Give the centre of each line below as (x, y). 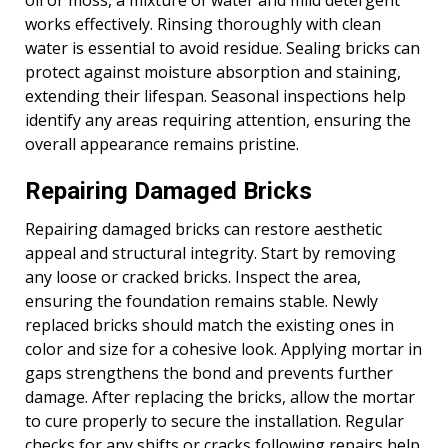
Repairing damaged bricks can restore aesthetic (203, 229)
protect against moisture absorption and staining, (213, 72)
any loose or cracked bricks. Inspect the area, (193, 277)
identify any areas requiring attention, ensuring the (218, 120)
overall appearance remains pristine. (162, 144)
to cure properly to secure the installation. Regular (214, 421)
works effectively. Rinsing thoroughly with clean (203, 24)
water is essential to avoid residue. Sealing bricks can (222, 48)
